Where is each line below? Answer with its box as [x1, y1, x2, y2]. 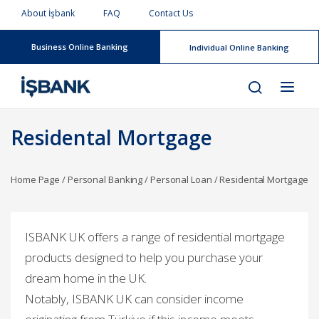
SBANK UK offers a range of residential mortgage [28, 229, 286, 245]
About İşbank [21, 7, 75, 19]
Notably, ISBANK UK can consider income [25, 291, 244, 307]
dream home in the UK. [25, 270, 150, 286]
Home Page [11, 173, 61, 186]
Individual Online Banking [189, 42, 290, 53]
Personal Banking [67, 173, 143, 186]
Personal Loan [150, 173, 212, 186]
